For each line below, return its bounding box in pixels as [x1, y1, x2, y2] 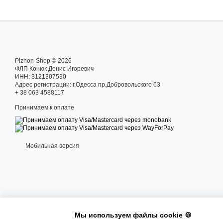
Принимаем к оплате [15, 104, 74, 111]
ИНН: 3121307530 [15, 73, 66, 80]
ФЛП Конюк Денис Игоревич [15, 65, 94, 72]
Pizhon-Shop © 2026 [15, 57, 72, 64]
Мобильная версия [24, 142, 79, 149]
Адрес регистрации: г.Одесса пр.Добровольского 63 [15, 81, 160, 88]
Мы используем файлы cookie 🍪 [75, 211, 192, 219]
